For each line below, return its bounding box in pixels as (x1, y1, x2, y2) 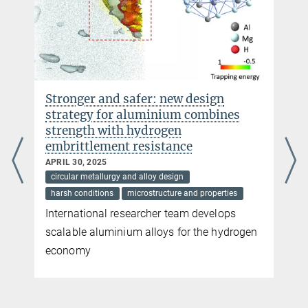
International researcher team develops (45, 207, 236, 221)
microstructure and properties (127, 188, 238, 199)
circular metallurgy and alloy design (51, 172, 184, 182)
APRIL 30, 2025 (45, 157, 107, 167)
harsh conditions (51, 188, 114, 199)
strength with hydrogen (45, 122, 181, 138)
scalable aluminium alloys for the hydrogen (45, 225, 258, 239)
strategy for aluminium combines (45, 107, 240, 122)
